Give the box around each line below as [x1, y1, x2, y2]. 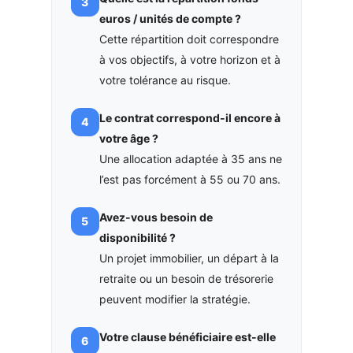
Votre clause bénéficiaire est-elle [98, 329, 276, 344]
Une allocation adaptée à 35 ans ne [98, 151, 282, 165]
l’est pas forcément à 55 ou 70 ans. [98, 172, 281, 186]
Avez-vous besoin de [98, 210, 213, 224]
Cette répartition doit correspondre [98, 32, 279, 46]
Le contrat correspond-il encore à [98, 110, 281, 124]
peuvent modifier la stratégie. [98, 292, 251, 306]
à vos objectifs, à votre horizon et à [98, 52, 281, 66]
